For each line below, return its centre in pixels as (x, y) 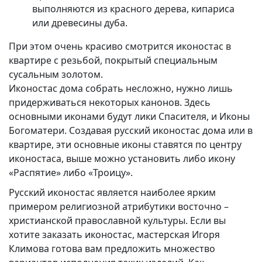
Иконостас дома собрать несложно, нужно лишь (121, 89)
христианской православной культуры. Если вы (117, 221)
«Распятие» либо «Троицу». (71, 173)
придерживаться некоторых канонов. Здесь (110, 103)
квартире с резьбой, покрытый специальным (113, 61)
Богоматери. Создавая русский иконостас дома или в (131, 131)
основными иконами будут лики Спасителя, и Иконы (129, 117)
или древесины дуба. (80, 23)
